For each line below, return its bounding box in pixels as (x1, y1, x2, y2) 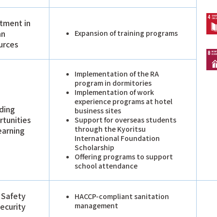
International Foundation (75, 133, 160, 143)
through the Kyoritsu (75, 124, 146, 134)
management (75, 200, 118, 210)
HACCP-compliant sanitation (75, 191, 169, 201)
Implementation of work (75, 87, 154, 97)
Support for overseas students (75, 114, 176, 124)
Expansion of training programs (75, 28, 178, 38)
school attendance (75, 160, 138, 170)
